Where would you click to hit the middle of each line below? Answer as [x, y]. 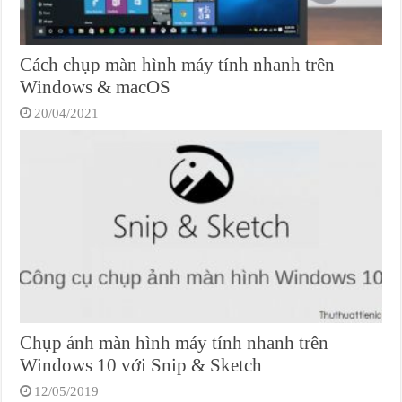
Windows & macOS [96, 87]
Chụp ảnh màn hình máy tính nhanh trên [175, 343]
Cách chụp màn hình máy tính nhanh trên [178, 65]
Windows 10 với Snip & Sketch [141, 366]
